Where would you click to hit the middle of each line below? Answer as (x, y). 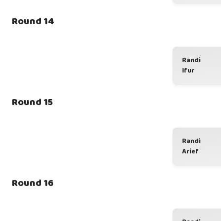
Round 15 (32, 102)
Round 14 (33, 21)
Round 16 (33, 183)
